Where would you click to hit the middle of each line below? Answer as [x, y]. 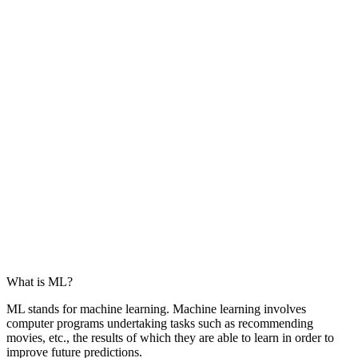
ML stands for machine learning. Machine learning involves [156, 308]
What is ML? [40, 281]
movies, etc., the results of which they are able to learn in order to [170, 337]
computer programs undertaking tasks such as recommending [160, 323]
